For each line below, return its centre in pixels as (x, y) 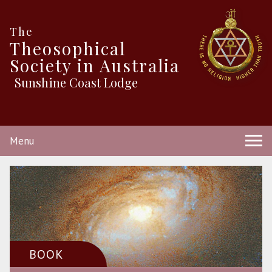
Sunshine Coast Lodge (76, 83)
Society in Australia (95, 66)
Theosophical (68, 49)
